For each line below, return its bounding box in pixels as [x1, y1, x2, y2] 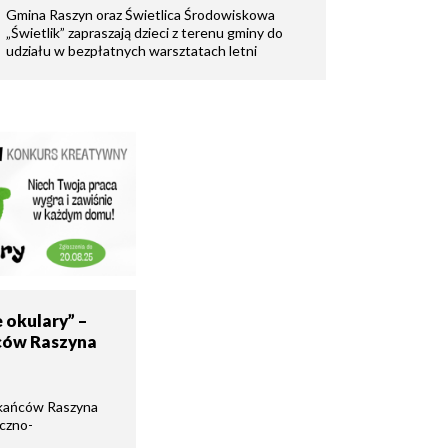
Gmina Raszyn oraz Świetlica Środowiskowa [6, 5, 275, 23]
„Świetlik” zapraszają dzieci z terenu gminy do [6, 23, 283, 41]
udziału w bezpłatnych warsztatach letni [6, 41, 257, 59]
